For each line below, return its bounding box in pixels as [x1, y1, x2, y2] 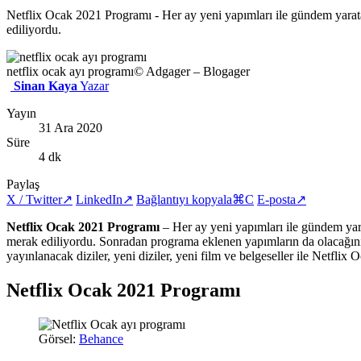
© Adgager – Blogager [134, 64, 250, 79]
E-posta [257, 193, 296, 207]
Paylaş [6, 177, 39, 192]
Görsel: [39, 331, 79, 346]
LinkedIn [76, 193, 122, 207]
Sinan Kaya [14, 79, 77, 93]
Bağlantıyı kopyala [136, 193, 232, 207]
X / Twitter [6, 193, 62, 207]
